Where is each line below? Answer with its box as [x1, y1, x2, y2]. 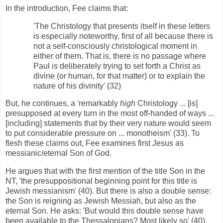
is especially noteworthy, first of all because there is [33, 31, 213, 40]
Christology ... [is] [135, 99, 198, 108]
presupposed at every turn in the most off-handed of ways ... [5, 109, 214, 118]
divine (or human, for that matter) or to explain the [33, 71, 205, 80]
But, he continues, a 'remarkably [5, 99, 120, 108]
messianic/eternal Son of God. [5, 149, 111, 158]
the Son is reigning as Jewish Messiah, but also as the [5, 197, 196, 206]
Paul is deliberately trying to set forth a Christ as [33, 61, 201, 70]
